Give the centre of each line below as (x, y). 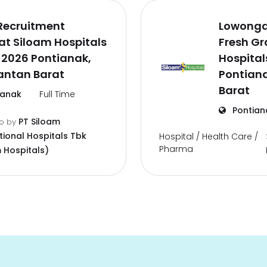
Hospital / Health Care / (209, 136)
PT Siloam (40, 122)
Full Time (57, 94)
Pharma (176, 149)
